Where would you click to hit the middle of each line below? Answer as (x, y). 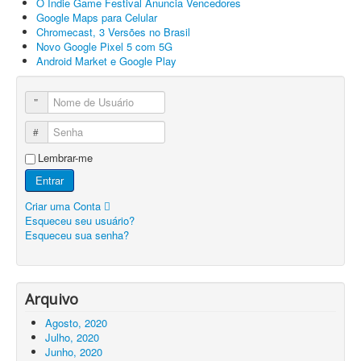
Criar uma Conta (64, 206)
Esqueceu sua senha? (77, 235)
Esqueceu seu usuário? (80, 221)
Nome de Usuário (84, 102)
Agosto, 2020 (76, 323)
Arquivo (52, 299)
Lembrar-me (65, 158)
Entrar (50, 180)
